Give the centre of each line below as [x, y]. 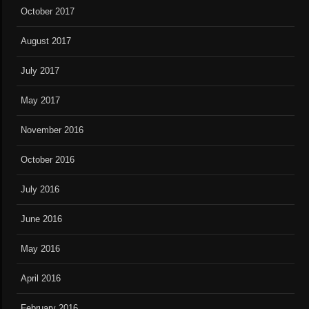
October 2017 [48, 12]
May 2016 [41, 249]
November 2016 [52, 130]
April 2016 [41, 279]
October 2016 [48, 160]
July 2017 [40, 71]
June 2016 [42, 219]
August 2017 [46, 41]
